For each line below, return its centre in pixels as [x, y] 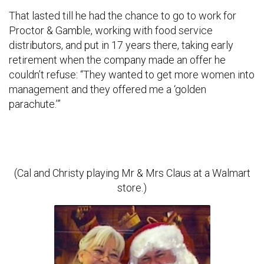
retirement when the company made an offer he [117, 60]
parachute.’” [35, 104]
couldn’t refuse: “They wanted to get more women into [132, 74]
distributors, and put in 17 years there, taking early [121, 45]
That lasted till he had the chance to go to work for [123, 15]
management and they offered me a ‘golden [108, 89]
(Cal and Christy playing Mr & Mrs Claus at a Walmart [132, 173]
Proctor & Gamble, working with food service [111, 30]
